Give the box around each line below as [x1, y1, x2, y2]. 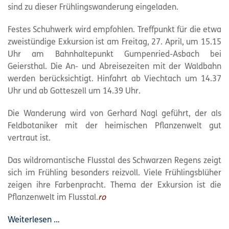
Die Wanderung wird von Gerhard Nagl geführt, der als [8, 110, 221, 118]
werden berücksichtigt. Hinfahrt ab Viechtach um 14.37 [8, 75, 221, 83]
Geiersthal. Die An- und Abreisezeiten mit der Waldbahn [8, 63, 221, 71]
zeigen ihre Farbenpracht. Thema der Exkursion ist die [8, 181, 221, 190]
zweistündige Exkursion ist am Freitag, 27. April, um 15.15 [8, 38, 221, 47]
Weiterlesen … [8, 216, 60, 224]
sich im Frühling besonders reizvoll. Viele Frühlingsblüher [8, 169, 221, 177]
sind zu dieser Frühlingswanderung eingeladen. [8, 4, 178, 12]
